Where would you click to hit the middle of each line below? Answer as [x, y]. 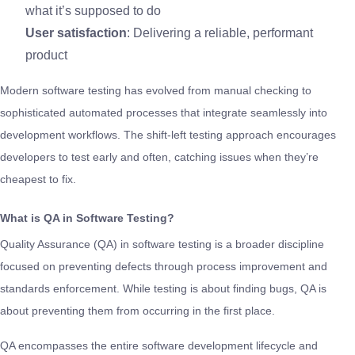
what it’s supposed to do [93, 10]
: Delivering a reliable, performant [220, 32]
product [46, 55]
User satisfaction [76, 32]
